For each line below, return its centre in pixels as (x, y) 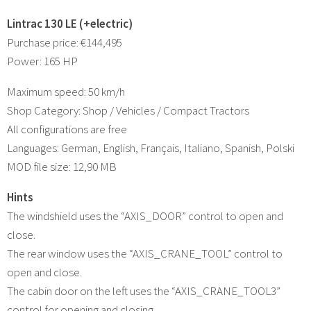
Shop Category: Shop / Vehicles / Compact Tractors (128, 110)
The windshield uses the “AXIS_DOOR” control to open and (145, 216)
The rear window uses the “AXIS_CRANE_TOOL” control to (145, 253)
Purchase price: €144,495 (65, 42)
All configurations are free (67, 129)
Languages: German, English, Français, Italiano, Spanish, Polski (151, 148)
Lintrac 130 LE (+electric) (70, 23)
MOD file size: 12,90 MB (62, 166)
